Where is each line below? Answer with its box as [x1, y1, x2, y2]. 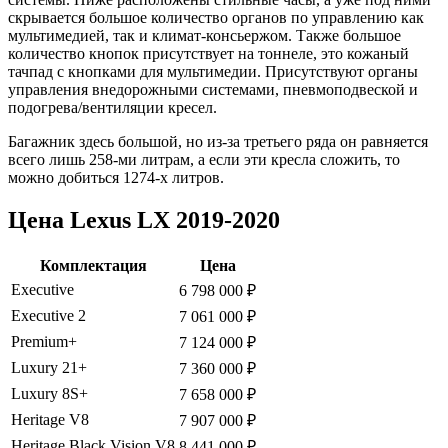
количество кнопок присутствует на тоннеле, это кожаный [8, 45, 409, 63]
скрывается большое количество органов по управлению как [8, 9, 424, 27]
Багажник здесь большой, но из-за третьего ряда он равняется [8, 133, 428, 151]
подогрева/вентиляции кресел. [8, 99, 217, 117]
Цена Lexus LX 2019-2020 [8, 206, 280, 233]
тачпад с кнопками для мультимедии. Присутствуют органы [8, 63, 418, 81]
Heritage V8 [11, 410, 89, 428]
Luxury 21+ [11, 358, 87, 376]
